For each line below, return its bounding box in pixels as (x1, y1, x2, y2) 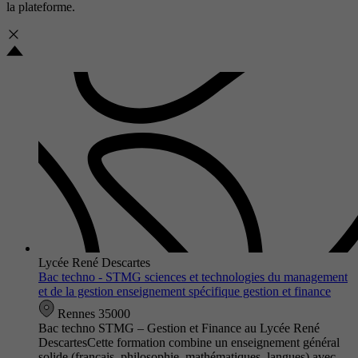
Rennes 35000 (54, 306, 130, 320)
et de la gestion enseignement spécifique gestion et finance (38, 284, 331, 298)
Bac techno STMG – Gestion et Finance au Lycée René (38, 320, 320, 335)
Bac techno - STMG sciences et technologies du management (38, 269, 348, 284)
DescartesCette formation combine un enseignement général (38, 335, 340, 349)
